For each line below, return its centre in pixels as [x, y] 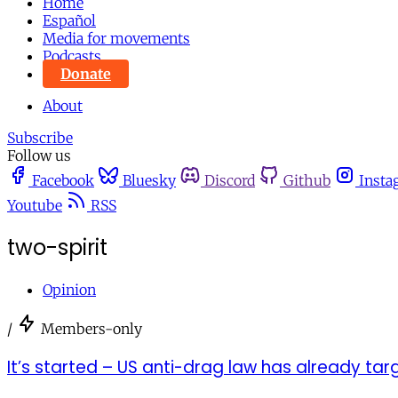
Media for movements [116, 38]
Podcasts [72, 56]
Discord [230, 180]
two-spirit [57, 247]
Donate [86, 74]
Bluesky [149, 180]
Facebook [63, 180]
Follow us [39, 155]
